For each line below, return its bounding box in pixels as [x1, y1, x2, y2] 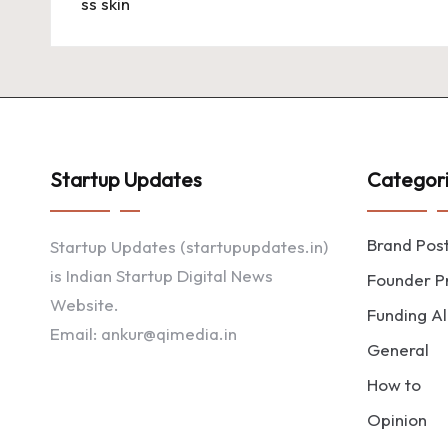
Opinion [367, 409, 427, 430]
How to [367, 374, 421, 395]
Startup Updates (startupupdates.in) [50, 236, 328, 257]
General [367, 339, 429, 360]
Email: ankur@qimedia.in [50, 323, 237, 344]
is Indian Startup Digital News [50, 265, 273, 286]
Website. [50, 294, 119, 315]
